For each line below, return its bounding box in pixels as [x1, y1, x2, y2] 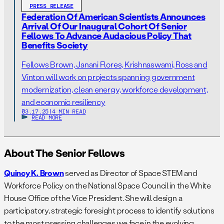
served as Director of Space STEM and [63, 167, 197, 178]
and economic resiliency [21, 96, 105, 107]
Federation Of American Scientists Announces [21, 10, 205, 22]
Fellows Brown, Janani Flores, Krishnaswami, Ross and [21, 59, 207, 69]
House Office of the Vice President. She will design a [4, 192, 182, 203]
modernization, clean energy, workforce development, [21, 84, 208, 94]
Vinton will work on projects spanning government [21, 71, 195, 82]
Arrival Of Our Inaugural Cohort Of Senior [21, 20, 187, 32]
